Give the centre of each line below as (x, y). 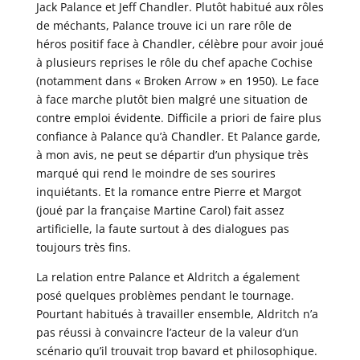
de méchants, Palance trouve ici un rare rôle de (164, 26)
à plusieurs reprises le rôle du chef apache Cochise (174, 63)
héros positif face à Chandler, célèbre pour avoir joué (180, 44)
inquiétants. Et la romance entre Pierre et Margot (168, 192)
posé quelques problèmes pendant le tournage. (165, 296)
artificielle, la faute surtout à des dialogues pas (162, 229)
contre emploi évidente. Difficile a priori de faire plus (178, 118)
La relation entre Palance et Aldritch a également (168, 277)
